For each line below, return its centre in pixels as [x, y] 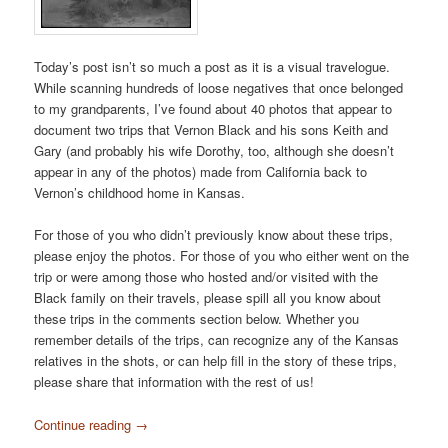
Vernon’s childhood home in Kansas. [140, 193]
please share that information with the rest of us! [174, 382]
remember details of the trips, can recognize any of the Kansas [217, 340]
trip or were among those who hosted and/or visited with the [206, 277]
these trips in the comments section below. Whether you [197, 319]
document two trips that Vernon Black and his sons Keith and [211, 130]
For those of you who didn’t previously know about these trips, [214, 235]
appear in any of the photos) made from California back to [201, 172]
